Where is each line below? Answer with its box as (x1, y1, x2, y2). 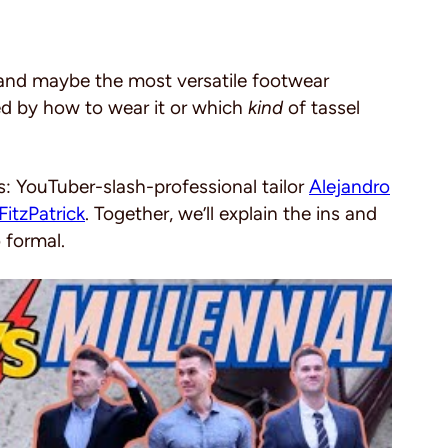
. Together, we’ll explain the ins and (85, 202, 377, 225)
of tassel (288, 96, 360, 119)
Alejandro (309, 175, 390, 198)
